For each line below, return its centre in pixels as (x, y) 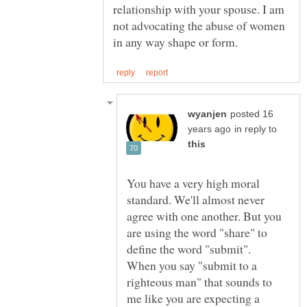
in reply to (256, 130)
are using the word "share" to (197, 233)
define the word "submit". (191, 249)
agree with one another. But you (204, 216)
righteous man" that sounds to (199, 282)
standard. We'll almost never (196, 200)
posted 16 (252, 114)
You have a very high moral (193, 183)
